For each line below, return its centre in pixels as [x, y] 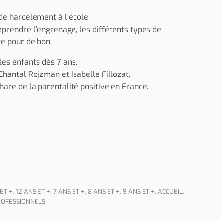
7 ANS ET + [69, 192]
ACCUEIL [170, 192]
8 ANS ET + [104, 192]
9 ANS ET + [139, 192]
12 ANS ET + [33, 192]
